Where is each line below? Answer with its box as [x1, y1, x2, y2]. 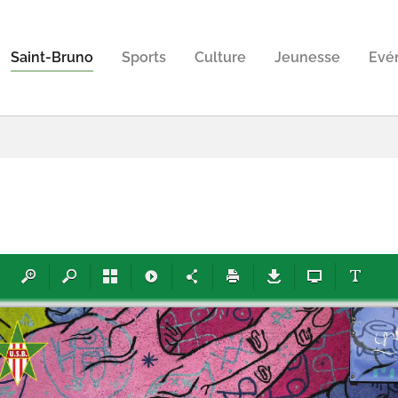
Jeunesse [275, 49, 340, 66]
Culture [195, 49, 246, 66]
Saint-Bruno [11, 49, 93, 66]
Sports [122, 49, 166, 66]
